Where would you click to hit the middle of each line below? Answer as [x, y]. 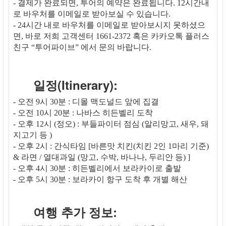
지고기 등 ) [33, 135]
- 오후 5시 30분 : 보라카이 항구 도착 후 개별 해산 [100, 180]
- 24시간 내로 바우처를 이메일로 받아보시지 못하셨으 [109, 25]
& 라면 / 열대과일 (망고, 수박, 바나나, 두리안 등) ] [102, 157]
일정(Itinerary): [75, 85]
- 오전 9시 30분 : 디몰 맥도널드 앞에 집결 [86, 102]
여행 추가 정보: [75, 212]
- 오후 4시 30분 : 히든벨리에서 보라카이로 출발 [97, 168]
